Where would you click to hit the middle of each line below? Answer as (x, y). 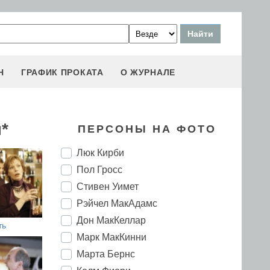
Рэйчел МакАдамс (117, 203)
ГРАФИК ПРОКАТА (62, 72)
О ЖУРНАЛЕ (148, 72)
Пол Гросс (99, 170)
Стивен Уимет (108, 187)
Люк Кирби (100, 153)
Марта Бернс (106, 254)
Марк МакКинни (111, 237)
